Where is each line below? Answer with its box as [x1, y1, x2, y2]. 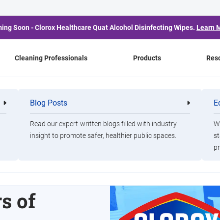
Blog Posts [30, 98, 68, 108]
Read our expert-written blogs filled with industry [30, 120, 177, 128]
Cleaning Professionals [15, 54, 88, 62]
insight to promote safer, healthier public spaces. [30, 132, 177, 139]
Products [133, 54, 161, 62]
